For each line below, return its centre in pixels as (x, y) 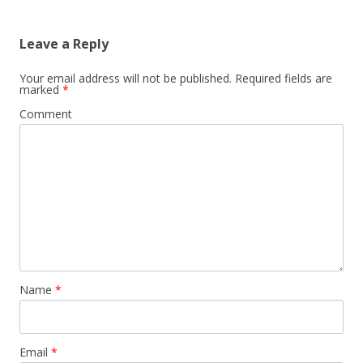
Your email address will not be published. (126, 78)
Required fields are (282, 78)
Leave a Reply (64, 44)
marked (41, 90)
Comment (46, 114)
